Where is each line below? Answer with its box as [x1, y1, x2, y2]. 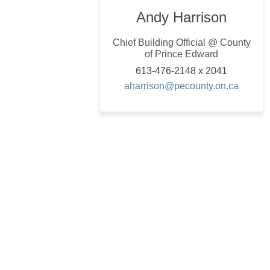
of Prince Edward [145, 48, 219, 59]
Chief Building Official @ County [112, 37, 251, 48]
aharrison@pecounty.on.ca [124, 80, 239, 91]
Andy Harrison [136, 8, 227, 25]
